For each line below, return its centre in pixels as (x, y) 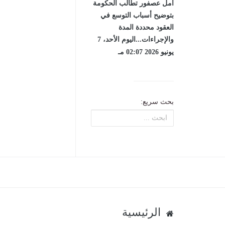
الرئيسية (143, 212)
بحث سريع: (157, 101)
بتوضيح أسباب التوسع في (137, 15)
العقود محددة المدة (146, 27)
